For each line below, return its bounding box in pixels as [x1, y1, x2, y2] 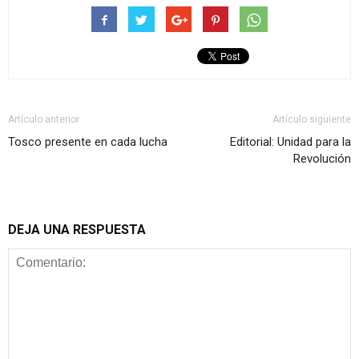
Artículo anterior [8, 114, 79, 126]
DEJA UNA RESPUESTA [8, 222, 146, 238]
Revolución [293, 151, 351, 167]
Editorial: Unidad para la [230, 135, 351, 150]
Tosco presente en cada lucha [8, 135, 167, 150]
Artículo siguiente [272, 114, 351, 126]
